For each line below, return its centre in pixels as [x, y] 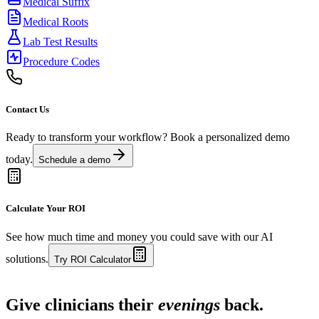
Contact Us [27, 110]
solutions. [27, 258]
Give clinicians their [82, 304]
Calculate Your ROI [46, 209]
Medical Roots [56, 21]
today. [19, 159]
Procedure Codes [61, 61]
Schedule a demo [74, 160]
